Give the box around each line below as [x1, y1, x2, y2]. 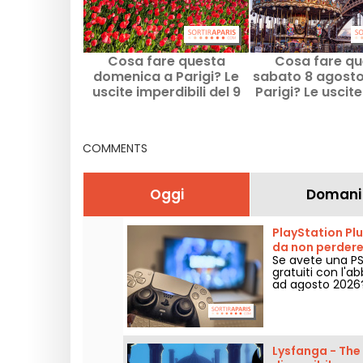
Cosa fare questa [107, 52, 225, 70]
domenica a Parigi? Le [93, 67, 239, 86]
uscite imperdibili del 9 [92, 83, 241, 101]
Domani [305, 185, 361, 204]
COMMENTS [83, 140, 147, 156]
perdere [306, 98, 360, 117]
